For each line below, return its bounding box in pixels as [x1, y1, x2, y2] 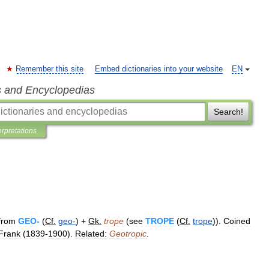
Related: [75, 229, 107, 238]
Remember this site [16, 65, 83, 73]
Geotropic [109, 229, 147, 238]
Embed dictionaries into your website [95, 65, 223, 73]
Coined [223, 216, 250, 226]
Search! [213, 107, 243, 116]
